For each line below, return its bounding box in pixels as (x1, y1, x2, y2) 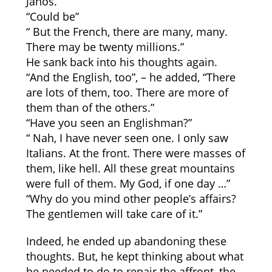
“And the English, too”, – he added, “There (25, 70, 236, 84)
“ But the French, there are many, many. (25, 24, 228, 39)
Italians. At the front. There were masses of (25, 146, 245, 160)
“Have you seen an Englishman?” (25, 115, 192, 130)
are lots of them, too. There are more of (25, 85, 228, 100)
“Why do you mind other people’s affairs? (25, 191, 236, 206)
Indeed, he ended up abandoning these (25, 234, 226, 248)
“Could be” (25, 9, 79, 24)
